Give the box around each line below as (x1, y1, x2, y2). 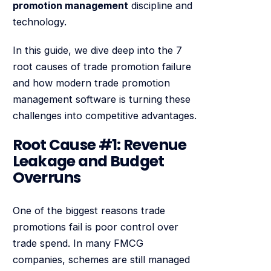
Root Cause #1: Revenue (12, 134, 187, 155)
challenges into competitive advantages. (12, 109, 197, 122)
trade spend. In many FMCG (12, 237, 143, 250)
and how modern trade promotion (12, 77, 170, 90)
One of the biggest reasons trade (12, 204, 165, 217)
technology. (12, 15, 67, 28)
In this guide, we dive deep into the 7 (12, 44, 182, 57)
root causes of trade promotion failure (12, 60, 191, 73)
